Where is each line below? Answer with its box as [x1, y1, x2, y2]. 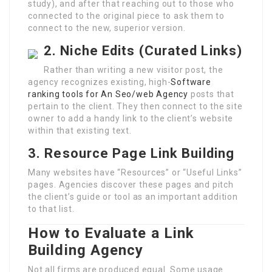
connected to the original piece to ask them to [28, 10, 225, 21]
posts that [188, 89, 234, 99]
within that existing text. [28, 125, 132, 135]
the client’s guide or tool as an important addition [28, 191, 238, 202]
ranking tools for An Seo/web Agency [28, 89, 189, 99]
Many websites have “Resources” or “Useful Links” [28, 167, 242, 177]
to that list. [28, 203, 75, 214]
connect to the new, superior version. [28, 22, 186, 33]
